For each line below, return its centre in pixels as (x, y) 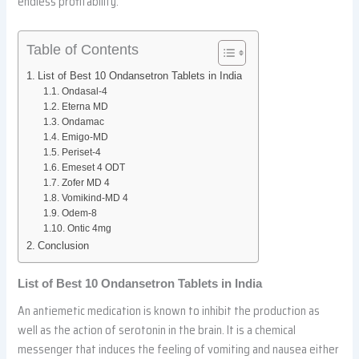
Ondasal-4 (84, 91)
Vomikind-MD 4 (95, 198)
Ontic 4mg (89, 228)
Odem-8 (79, 213)
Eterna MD (85, 106)
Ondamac (83, 121)
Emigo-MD (85, 137)
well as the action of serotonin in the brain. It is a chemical (157, 330)
